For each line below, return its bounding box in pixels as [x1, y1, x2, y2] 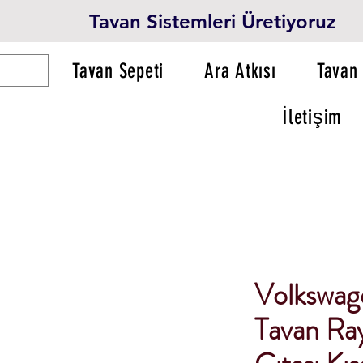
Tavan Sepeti [72, 59, 164, 83]
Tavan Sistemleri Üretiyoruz [89, 10, 336, 33]
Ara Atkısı [204, 59, 276, 83]
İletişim [282, 105, 342, 129]
